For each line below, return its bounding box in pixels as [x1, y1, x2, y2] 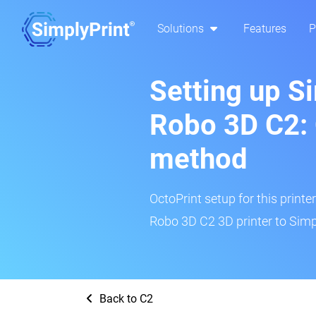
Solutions [157, 22, 207, 36]
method [150, 142, 248, 176]
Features [243, 22, 286, 36]
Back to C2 [97, 292, 153, 305]
